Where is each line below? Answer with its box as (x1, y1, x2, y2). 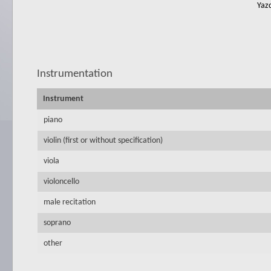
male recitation (44, 198, 96, 207)
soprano (44, 218, 71, 227)
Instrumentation (37, 68, 113, 80)
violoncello (44, 177, 79, 186)
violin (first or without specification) (44, 136, 163, 145)
